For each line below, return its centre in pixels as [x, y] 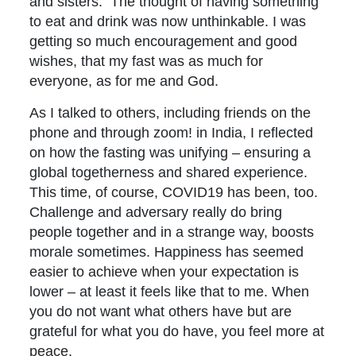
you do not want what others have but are [161, 311]
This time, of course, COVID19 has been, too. [176, 192]
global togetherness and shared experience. [169, 172]
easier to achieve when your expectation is [164, 272]
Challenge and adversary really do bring [156, 212]
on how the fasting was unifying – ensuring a [170, 153]
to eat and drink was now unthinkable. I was [168, 21]
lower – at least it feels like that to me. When [170, 292]
